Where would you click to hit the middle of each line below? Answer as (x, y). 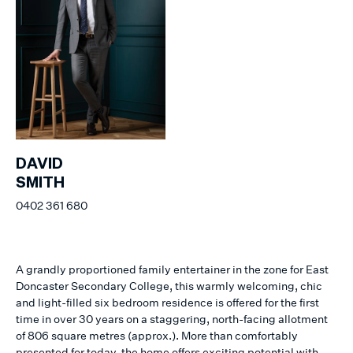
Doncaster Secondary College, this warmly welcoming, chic (169, 286)
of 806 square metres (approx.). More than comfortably (157, 336)
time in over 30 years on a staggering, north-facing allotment (172, 319)
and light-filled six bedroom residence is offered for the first (167, 303)
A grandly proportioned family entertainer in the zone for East (172, 269)
